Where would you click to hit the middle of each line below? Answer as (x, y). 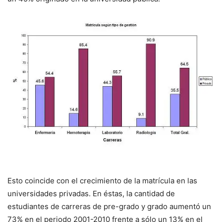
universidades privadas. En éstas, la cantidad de (91, 194)
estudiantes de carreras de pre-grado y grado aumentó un (109, 207)
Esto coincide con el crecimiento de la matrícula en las (102, 181)
